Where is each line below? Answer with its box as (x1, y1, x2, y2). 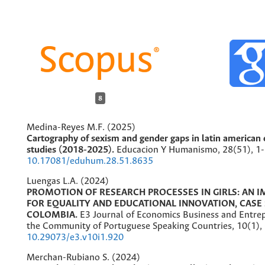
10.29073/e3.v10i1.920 (27, 232, 124, 243)
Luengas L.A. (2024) (27, 176, 109, 186)
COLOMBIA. (27, 209, 80, 220)
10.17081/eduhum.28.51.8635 (27, 156, 153, 166)
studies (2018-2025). (27, 144, 117, 155)
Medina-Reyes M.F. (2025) (27, 122, 135, 132)
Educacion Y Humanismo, (117, 144, 222, 155)
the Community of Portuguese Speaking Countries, (27, 221, 237, 231)
